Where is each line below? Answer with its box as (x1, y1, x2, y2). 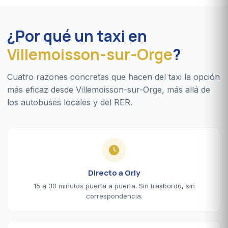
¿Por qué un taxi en (7, 25, 147, 46)
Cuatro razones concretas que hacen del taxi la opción (7, 71, 220, 82)
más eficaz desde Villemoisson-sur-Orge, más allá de (7, 84, 210, 95)
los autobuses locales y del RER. (7, 97, 132, 107)
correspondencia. (85, 191, 142, 200)
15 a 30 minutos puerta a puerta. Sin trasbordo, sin (33, 181, 195, 190)
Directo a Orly (88, 167, 140, 178)
